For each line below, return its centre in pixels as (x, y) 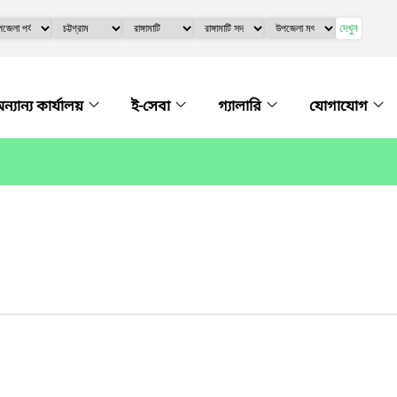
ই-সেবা (152, 107)
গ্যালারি (241, 107)
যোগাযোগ (340, 107)
